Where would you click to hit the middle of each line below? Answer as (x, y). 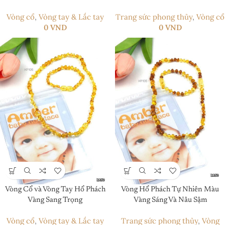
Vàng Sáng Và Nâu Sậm (170, 200)
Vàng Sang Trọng (55, 200)
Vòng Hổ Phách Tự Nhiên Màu (170, 190)
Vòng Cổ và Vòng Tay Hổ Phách (55, 190)
